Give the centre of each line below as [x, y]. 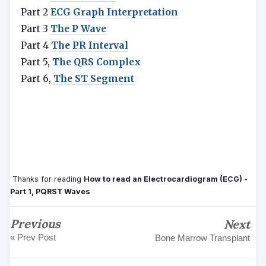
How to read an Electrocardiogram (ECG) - [166, 179]
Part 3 [36, 29]
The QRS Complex [96, 62]
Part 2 [36, 12]
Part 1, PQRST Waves [50, 191]
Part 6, [37, 79]
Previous [35, 224]
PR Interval [100, 45]
